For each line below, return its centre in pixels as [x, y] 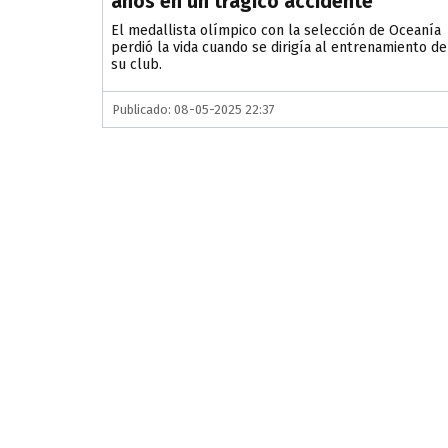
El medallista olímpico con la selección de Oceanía [276, 31]
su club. [136, 65]
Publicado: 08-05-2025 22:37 [194, 110]
